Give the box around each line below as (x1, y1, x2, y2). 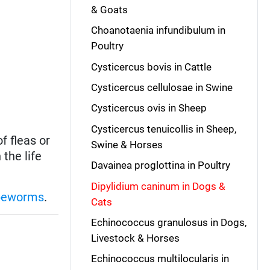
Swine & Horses (90, 138, 163, 151)
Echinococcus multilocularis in (90, 253, 229, 265)
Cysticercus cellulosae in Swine (90, 81, 233, 93)
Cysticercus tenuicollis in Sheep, (90, 122, 236, 135)
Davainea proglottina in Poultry (90, 159, 230, 172)
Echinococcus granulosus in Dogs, (90, 216, 246, 228)
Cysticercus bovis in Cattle (90, 60, 212, 73)
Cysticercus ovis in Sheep (90, 102, 207, 115)
